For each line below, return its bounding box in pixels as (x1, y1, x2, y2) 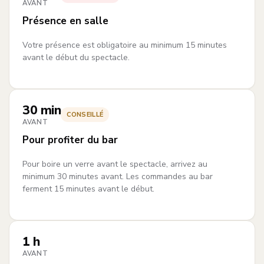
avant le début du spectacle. (22, 52, 130, 64)
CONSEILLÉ (67, 110, 104, 120)
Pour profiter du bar (22, 133, 118, 147)
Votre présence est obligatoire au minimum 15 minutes (22, 39, 227, 51)
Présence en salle (22, 14, 108, 28)
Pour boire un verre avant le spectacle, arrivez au (22, 159, 207, 170)
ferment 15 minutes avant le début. (22, 183, 154, 195)
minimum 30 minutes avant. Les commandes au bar (22, 171, 213, 183)
